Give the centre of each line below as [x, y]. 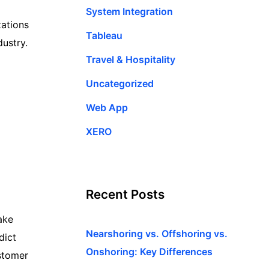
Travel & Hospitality [131, 59]
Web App [107, 107]
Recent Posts [125, 194]
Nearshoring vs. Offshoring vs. [157, 233]
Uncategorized [120, 83]
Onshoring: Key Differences [149, 251]
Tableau [104, 35]
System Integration [129, 11]
